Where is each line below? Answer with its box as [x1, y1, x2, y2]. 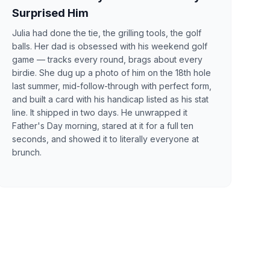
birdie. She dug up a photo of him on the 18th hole [11, 67, 211, 78]
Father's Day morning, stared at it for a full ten [11, 120, 193, 131]
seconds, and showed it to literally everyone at [11, 133, 199, 144]
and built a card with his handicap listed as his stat [11, 93, 209, 104]
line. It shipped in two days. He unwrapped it [11, 107, 187, 118]
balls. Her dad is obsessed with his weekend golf [11, 40, 207, 51]
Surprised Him [11, 6, 89, 19]
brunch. [11, 146, 42, 157]
